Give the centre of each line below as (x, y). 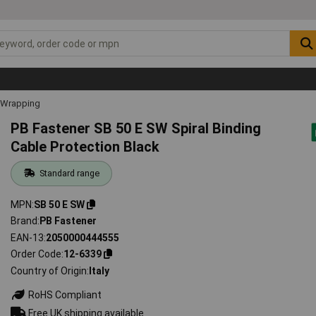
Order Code (36, 254)
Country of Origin (49, 271)
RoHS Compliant (64, 294)
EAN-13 (28, 237)
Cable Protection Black (85, 146)
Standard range (69, 173)
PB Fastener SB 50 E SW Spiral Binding (136, 128)
